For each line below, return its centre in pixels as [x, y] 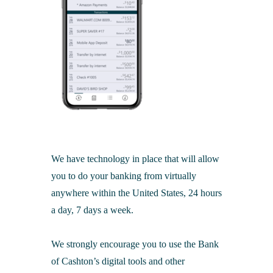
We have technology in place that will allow [135, 159]
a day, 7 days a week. [92, 210]
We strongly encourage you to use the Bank [135, 244]
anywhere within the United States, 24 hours [136, 193]
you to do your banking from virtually [124, 176]
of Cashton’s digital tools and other [118, 261]
